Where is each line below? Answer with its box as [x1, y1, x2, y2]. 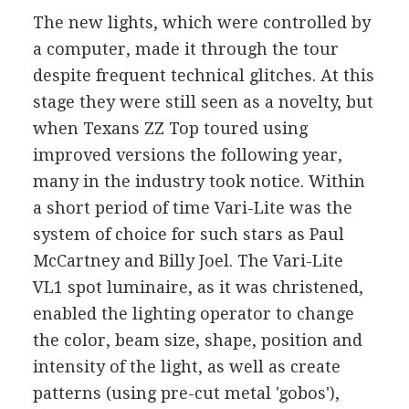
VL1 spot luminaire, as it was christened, [32, 277, 363, 297]
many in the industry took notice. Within [32, 171, 365, 191]
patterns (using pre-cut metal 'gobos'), [32, 383, 340, 403]
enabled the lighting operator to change [32, 303, 354, 323]
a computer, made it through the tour [32, 38, 339, 58]
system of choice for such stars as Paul [32, 224, 344, 244]
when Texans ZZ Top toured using [32, 118, 308, 138]
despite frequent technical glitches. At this [32, 65, 374, 85]
